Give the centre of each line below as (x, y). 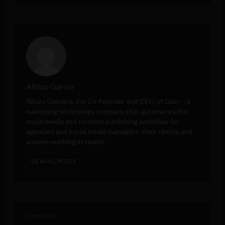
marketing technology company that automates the (107, 111)
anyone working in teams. (66, 141)
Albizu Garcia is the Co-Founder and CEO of (95, 101)
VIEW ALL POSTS (53, 161)
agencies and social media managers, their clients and (109, 131)
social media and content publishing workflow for (103, 121)
